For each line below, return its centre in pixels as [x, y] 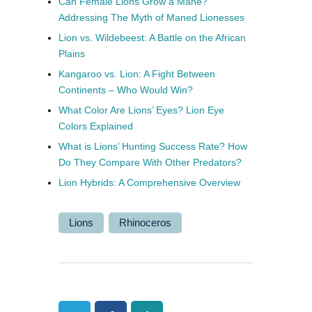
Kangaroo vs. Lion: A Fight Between [137, 73]
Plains [72, 53]
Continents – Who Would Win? [126, 89]
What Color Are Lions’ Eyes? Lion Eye [141, 110]
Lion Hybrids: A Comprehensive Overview [149, 182]
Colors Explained [96, 126]
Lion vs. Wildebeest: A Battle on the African [152, 37]
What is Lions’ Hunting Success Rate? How [153, 146]
